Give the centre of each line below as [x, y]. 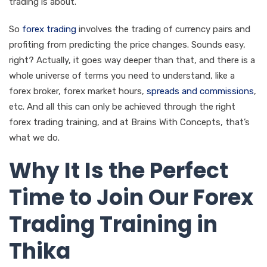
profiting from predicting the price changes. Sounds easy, [127, 44]
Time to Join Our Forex [131, 197]
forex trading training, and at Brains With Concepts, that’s [129, 122]
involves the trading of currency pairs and [163, 29]
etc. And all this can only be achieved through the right [122, 106]
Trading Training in [113, 224]
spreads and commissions [200, 91]
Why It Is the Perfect [119, 170]
